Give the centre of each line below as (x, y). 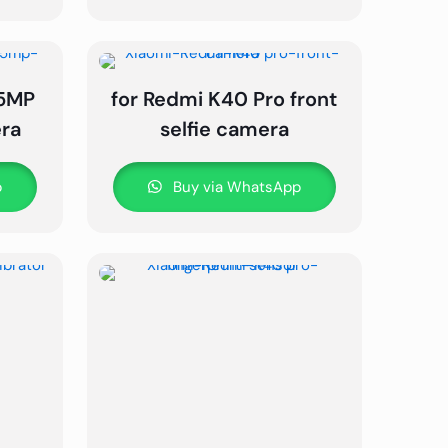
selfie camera (224, 129)
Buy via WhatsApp (234, 187)
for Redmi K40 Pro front (224, 99)
